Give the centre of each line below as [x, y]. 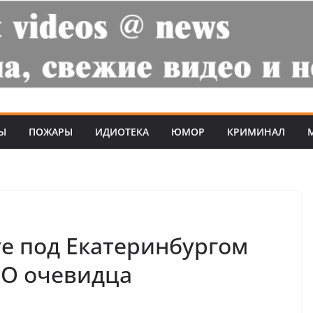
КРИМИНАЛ [256, 131]
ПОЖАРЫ [51, 131]
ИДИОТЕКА [122, 131]
